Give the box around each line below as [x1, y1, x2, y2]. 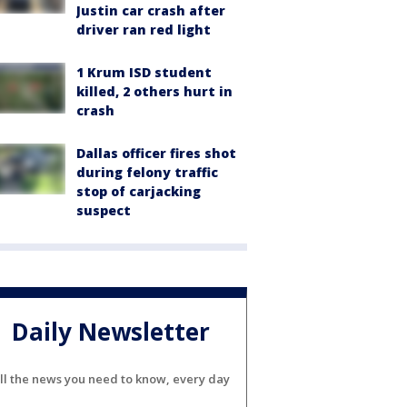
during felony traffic [76, 164, 218, 181]
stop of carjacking [76, 183, 201, 200]
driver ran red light [76, 21, 211, 38]
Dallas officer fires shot [76, 144, 236, 162]
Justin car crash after [76, 2, 225, 19]
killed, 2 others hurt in [76, 83, 233, 100]
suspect [76, 202, 131, 219]
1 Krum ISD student [76, 64, 212, 81]
